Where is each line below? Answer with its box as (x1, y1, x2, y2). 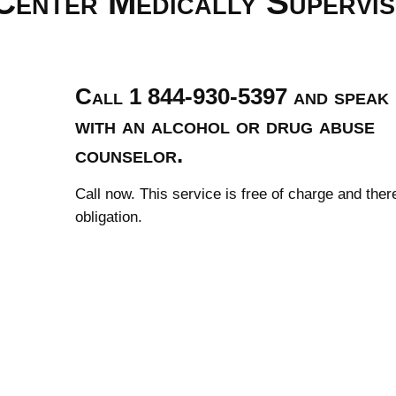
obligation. (75, 209, 143, 225)
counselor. (75, 141, 184, 168)
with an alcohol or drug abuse (75, 112, 376, 139)
